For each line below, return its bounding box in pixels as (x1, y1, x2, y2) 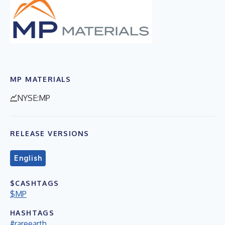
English (14, 153, 42, 163)
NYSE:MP (17, 92, 50, 103)
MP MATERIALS (10, 74, 71, 83)
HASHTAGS (10, 208, 55, 217)
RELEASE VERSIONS (10, 129, 89, 138)
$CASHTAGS (10, 178, 59, 187)
